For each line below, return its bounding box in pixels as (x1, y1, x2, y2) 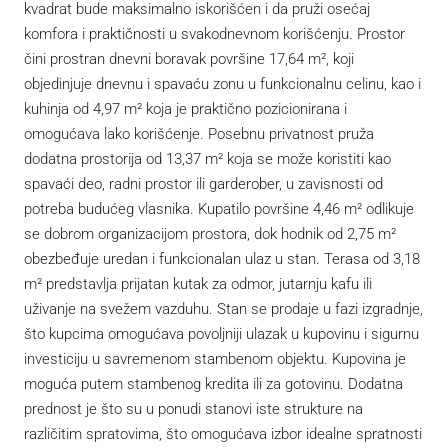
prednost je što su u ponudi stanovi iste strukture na (24, 399, 363, 418)
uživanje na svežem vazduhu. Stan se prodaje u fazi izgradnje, (24, 299, 423, 318)
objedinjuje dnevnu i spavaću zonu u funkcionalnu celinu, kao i (24, 74, 421, 93)
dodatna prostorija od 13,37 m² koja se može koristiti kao (24, 149, 391, 168)
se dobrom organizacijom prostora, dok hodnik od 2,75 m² (24, 224, 396, 243)
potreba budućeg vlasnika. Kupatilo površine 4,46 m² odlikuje (24, 199, 414, 218)
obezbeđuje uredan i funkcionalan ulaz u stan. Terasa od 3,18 (24, 249, 420, 268)
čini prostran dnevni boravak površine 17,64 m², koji (24, 49, 354, 68)
